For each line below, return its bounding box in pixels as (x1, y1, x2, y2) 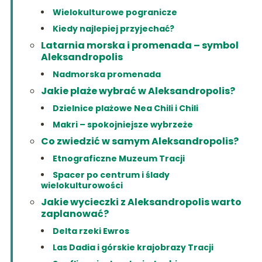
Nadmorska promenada (52, 68, 161, 80)
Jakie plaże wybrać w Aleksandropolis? (40, 84, 235, 98)
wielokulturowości (40, 179, 123, 191)
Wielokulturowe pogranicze (52, 6, 177, 18)
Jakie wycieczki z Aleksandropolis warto (40, 195, 242, 209)
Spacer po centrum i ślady (52, 168, 170, 181)
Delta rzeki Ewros (52, 225, 129, 237)
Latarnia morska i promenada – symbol (40, 38, 239, 52)
